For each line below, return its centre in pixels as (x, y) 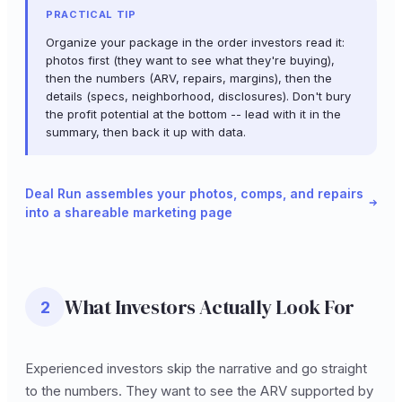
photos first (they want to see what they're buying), (190, 61)
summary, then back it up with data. (146, 132)
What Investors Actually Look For (210, 307)
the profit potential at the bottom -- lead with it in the (193, 114)
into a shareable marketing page (129, 213)
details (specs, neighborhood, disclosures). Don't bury (198, 96)
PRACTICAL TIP (91, 15)
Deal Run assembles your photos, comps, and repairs (194, 194)
